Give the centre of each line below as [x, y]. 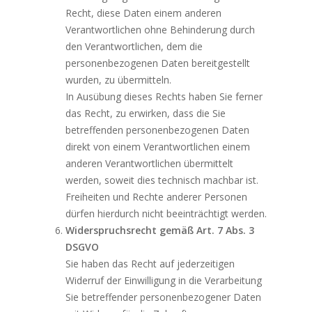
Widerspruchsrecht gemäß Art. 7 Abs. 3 [160, 231]
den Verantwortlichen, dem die [134, 47]
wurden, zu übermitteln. [119, 80]
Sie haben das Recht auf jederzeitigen [150, 264]
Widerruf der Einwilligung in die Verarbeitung [164, 281]
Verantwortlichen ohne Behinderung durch [161, 30]
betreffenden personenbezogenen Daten [158, 130]
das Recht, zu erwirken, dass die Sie [146, 114]
